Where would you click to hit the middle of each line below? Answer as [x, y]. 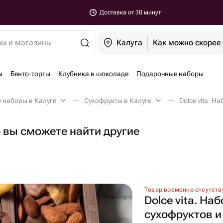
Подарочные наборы [170, 74]
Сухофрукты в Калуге [118, 101]
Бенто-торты [30, 74]
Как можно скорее [187, 43]
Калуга [130, 43]
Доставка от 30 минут [130, 12]
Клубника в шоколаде [93, 74]
